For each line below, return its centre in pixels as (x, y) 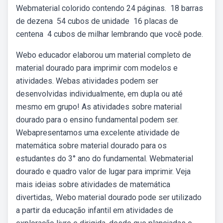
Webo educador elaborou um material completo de (104, 55)
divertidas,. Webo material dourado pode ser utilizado (109, 197)
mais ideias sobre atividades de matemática (93, 184)
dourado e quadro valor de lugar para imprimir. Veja (103, 171)
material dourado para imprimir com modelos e (97, 68)
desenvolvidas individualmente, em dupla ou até (99, 94)
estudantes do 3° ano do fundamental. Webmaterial (105, 159)
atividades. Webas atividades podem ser (87, 81)
